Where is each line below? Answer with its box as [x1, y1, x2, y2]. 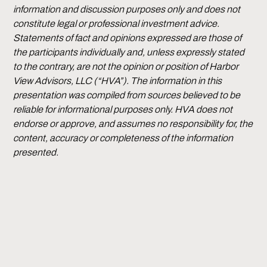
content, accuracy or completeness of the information [13, 133, 234, 144]
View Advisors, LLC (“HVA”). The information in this [13, 76, 222, 86]
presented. [13, 147, 59, 158]
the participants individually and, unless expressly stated [13, 47, 245, 58]
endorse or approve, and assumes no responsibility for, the [13, 119, 253, 129]
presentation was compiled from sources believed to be [13, 90, 241, 101]
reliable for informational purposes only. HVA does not [13, 104, 233, 115]
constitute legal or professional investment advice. [13, 18, 220, 29]
